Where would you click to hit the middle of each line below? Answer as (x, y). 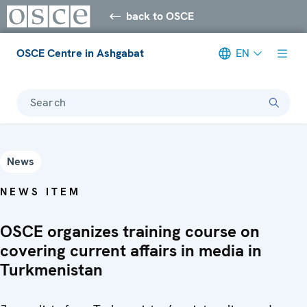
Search (48, 102)
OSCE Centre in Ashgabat (80, 53)
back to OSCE (160, 16)
